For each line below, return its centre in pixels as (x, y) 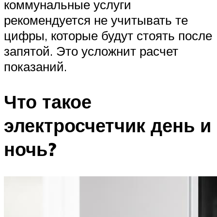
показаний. (35, 67)
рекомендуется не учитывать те (96, 20)
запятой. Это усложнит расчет (91, 51)
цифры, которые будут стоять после (108, 36)
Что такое (48, 101)
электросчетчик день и (108, 125)
